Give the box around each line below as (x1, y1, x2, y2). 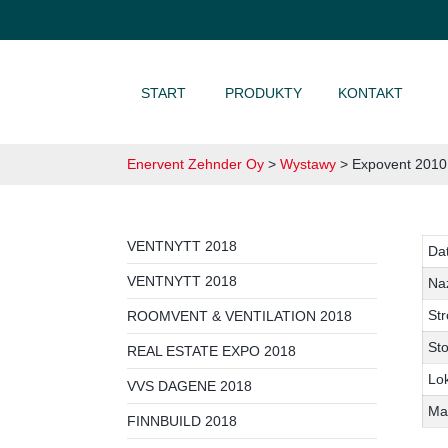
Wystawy (280, 156, 336, 172)
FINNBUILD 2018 (127, 413, 237, 429)
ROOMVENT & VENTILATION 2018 (127, 308, 352, 324)
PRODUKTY (225, 85, 302, 101)
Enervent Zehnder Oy (127, 156, 264, 172)
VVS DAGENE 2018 (127, 378, 252, 394)
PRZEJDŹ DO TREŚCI (133, 77, 246, 89)
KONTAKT (338, 85, 403, 101)
